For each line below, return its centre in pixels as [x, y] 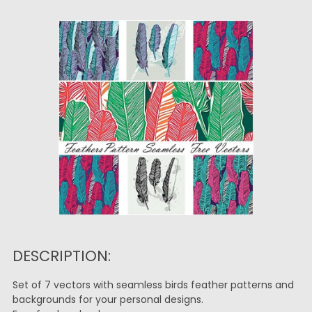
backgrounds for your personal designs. [108, 299]
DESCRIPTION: [61, 256]
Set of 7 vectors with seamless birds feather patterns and [153, 285]
